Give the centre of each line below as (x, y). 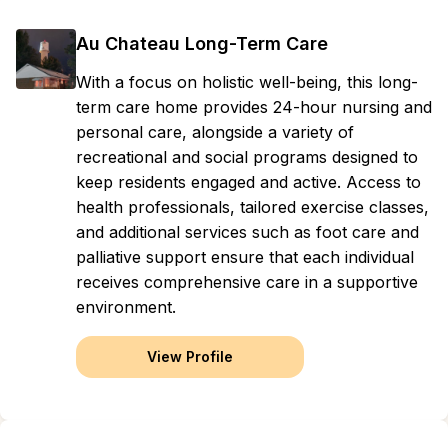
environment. (126, 307)
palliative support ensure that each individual (245, 257)
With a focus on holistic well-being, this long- (247, 82)
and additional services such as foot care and (247, 232)
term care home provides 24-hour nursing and (254, 107)
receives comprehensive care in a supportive (247, 282)
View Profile (190, 356)
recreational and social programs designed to (247, 157)
